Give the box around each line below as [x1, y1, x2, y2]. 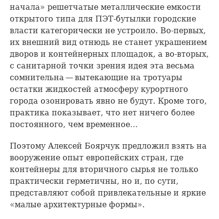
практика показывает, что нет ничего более [10, 108, 195, 117]
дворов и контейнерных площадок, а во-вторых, [10, 49, 209, 59]
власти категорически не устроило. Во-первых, [10, 26, 206, 35]
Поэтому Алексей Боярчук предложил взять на [10, 141, 207, 151]
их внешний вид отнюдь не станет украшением [10, 38, 207, 47]
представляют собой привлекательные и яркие [10, 188, 206, 197]
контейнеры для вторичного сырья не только [10, 165, 198, 174]
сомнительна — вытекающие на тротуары [10, 73, 182, 82]
